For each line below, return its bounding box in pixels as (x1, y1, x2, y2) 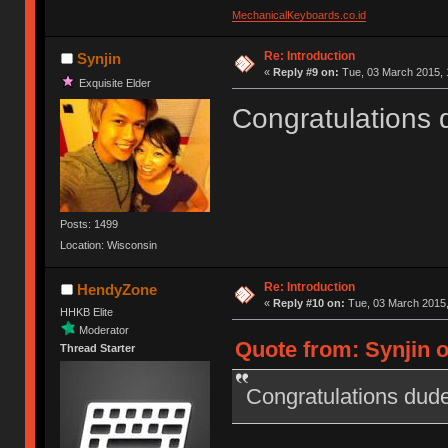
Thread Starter (60, 342, 136, 355)
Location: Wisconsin (60, 239, 158, 252)
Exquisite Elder (79, 77, 152, 90)
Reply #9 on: (272, 66, 339, 79)
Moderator (79, 323, 130, 336)
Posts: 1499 (60, 217, 119, 230)
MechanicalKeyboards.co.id (231, 9, 366, 22)
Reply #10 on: (272, 297, 345, 310)
